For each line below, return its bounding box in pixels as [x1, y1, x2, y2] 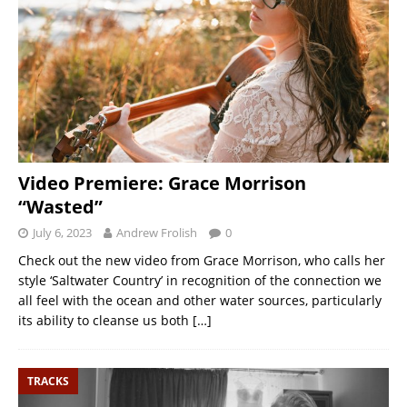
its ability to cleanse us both [18, 311, 193, 329]
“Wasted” [18, 194, 103, 219]
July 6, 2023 [33, 223, 92, 241]
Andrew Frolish [116, 223, 197, 241]
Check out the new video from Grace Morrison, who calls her [18, 251, 385, 269]
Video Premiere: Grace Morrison [18, 170, 306, 195]
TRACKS [27, 372, 69, 389]
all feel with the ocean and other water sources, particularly [18, 291, 382, 309]
